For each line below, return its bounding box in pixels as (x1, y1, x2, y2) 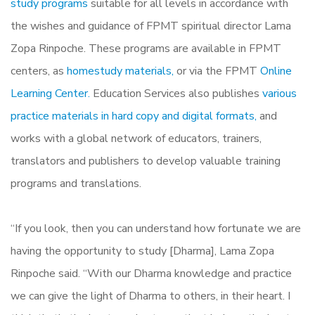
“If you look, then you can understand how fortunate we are (11, 220, 301, 236)
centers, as (11, 63, 67, 79)
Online (260, 63, 292, 79)
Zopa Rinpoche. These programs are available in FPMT (11, 40, 281, 56)
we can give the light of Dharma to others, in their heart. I (11, 288, 290, 304)
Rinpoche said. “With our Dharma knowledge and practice (11, 265, 292, 281)
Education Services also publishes (90, 85, 262, 101)
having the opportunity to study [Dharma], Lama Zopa (11, 243, 274, 259)
